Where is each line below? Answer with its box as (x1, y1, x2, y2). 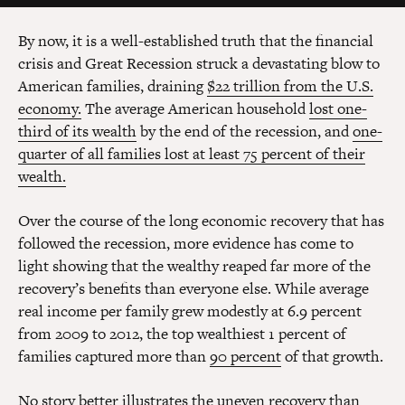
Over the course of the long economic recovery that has (18, 210, 384, 232)
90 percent (210, 345, 281, 368)
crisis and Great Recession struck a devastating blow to (18, 52, 380, 75)
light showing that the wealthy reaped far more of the (18, 255, 371, 278)
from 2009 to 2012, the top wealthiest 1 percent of (18, 323, 346, 345)
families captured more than (18, 345, 210, 368)
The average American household (81, 98, 309, 120)
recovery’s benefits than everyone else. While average (18, 278, 369, 300)
